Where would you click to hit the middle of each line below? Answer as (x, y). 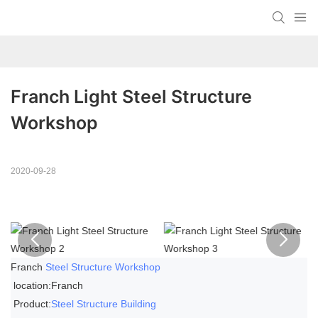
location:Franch (47, 285)
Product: (31, 303)
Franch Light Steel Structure (131, 97)
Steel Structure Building (104, 303)
